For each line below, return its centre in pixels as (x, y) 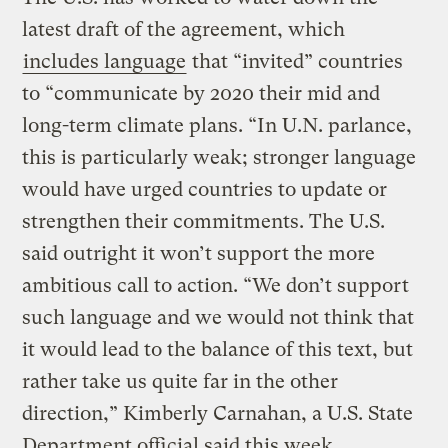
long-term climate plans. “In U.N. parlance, (217, 126)
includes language (105, 62)
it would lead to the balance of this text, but (218, 350)
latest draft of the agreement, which (184, 30)
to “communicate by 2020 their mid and (201, 94)
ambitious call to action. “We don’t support (216, 286)
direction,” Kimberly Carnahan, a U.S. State (218, 414)
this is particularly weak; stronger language (219, 158)
